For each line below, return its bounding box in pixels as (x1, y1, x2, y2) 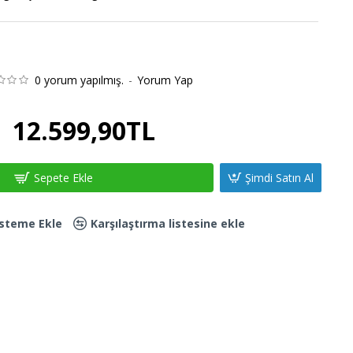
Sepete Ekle (33, 169, 93, 185)
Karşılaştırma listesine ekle (91, 215, 245, 231)
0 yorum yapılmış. (34, 72, 124, 87)
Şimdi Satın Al (245, 169, 314, 185)
